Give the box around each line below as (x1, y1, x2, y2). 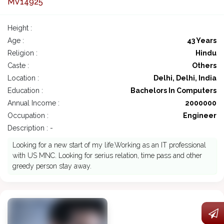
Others (192, 61, 216, 70)
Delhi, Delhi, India (153, 74, 216, 82)
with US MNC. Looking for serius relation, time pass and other (12, 151, 202, 160)
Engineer (183, 111, 216, 120)
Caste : (7, 61, 29, 70)
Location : (7, 74, 39, 82)
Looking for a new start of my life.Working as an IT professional (12, 141, 206, 149)
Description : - (7, 124, 53, 132)
